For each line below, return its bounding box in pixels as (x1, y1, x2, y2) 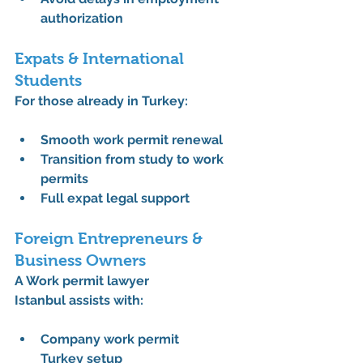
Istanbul (15, 293, 66, 309)
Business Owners (15, 251, 146, 270)
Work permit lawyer (26, 273, 152, 289)
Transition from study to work (41, 152, 227, 168)
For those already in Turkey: (15, 93, 188, 109)
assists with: (66, 293, 143, 309)
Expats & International (15, 49, 188, 68)
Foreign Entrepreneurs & (15, 229, 207, 248)
